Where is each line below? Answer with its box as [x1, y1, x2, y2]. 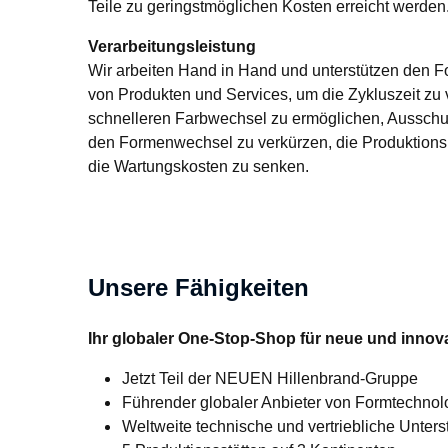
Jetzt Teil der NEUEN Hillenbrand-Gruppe [121, 368, 418, 388]
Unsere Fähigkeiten [88, 273, 309, 302]
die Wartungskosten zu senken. [88, 156, 309, 176]
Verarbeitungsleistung [88, 36, 256, 56]
